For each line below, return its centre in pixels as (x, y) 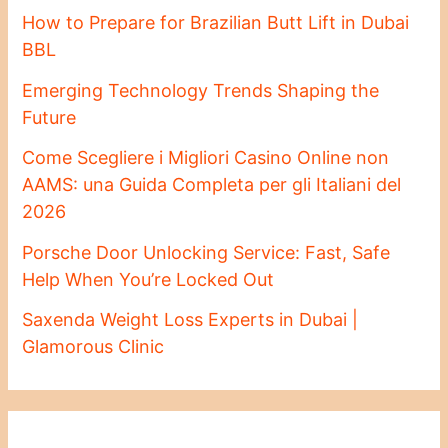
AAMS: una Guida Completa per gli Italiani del (212, 185)
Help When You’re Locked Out (148, 279)
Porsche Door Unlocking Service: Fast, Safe (206, 252)
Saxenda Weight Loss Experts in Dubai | (190, 320)
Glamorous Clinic (93, 347)
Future (49, 117)
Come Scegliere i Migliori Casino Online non (206, 158)
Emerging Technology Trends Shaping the (201, 90)
